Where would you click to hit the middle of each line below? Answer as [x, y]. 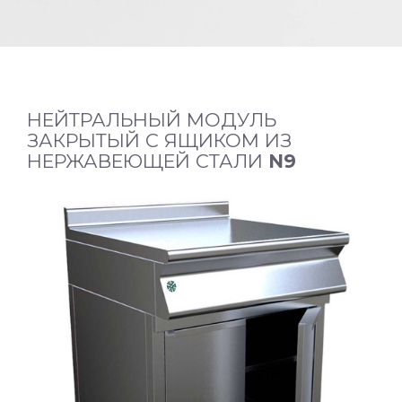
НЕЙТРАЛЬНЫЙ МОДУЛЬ [152, 120]
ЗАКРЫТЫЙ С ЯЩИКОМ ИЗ [159, 140]
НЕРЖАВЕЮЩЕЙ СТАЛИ [148, 161]
